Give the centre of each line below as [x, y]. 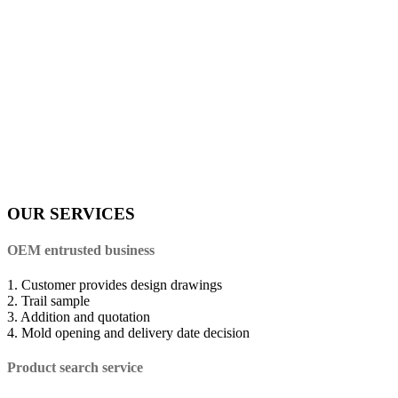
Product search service [75, 368]
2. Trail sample [48, 301]
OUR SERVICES [71, 213]
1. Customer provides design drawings [115, 285]
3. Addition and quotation [79, 317]
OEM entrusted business [81, 250]
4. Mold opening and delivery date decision [128, 333]
